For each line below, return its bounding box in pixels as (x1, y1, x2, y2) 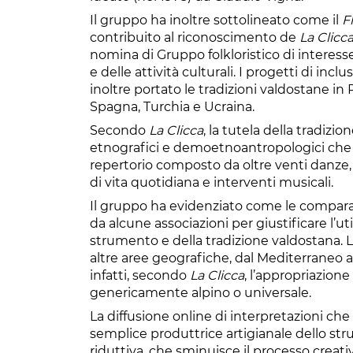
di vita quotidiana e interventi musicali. (90, 174, 333, 190)
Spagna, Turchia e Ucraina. (90, 98, 255, 114)
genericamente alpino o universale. (90, 284, 311, 300)
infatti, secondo (90, 267, 190, 283)
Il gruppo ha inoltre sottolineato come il (90, 12, 342, 28)
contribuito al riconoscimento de (90, 29, 299, 45)
